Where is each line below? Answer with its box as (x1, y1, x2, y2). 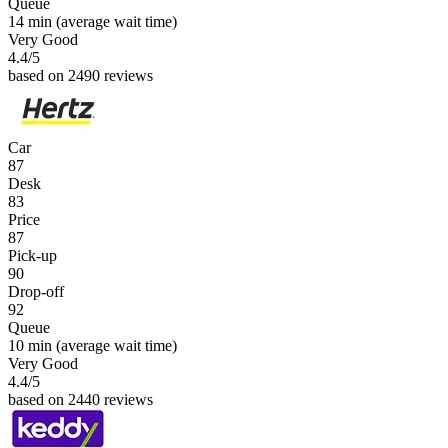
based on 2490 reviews (8, 66, 153, 84)
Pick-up (8, 246, 57, 264)
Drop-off (8, 282, 64, 300)
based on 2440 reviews (8, 390, 153, 408)
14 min (8, 12, 52, 30)
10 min (8, 336, 52, 354)
